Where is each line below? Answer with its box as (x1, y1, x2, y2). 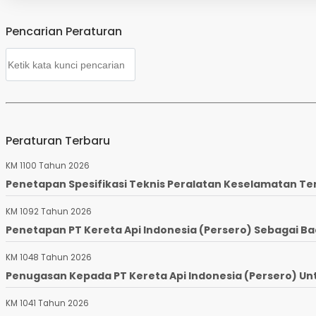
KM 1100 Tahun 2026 (6, 160, 90, 172)
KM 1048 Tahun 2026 (6, 252, 92, 264)
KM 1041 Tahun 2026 (6, 298, 89, 310)
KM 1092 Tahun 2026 (6, 206, 92, 218)
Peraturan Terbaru (6, 133, 110, 150)
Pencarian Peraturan (6, 23, 122, 40)
